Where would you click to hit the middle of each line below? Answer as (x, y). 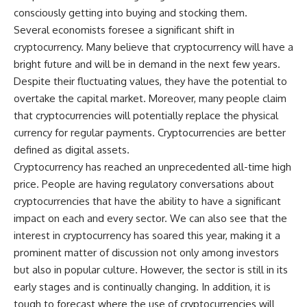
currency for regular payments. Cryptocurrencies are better (150, 132)
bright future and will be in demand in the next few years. (147, 64)
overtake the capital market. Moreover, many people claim (150, 98)
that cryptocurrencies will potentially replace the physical (146, 115)
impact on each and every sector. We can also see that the (150, 218)
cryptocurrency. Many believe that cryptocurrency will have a (153, 47)
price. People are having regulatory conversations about (144, 184)
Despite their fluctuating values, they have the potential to (150, 81)
